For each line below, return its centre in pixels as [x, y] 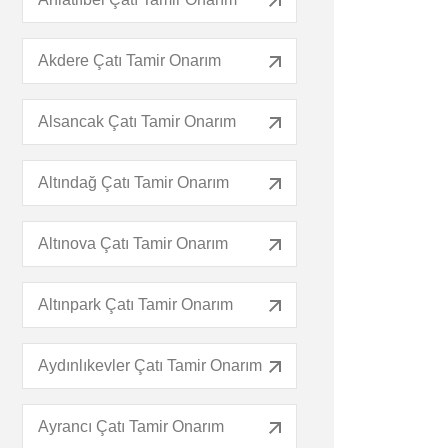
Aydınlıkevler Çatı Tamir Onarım [150, 365]
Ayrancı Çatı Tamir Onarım [131, 426]
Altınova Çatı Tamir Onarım [133, 243]
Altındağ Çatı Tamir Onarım [134, 182]
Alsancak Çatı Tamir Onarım [137, 121]
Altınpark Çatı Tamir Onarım [136, 304]
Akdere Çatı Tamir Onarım [130, 60]
